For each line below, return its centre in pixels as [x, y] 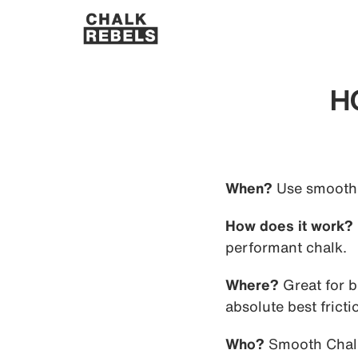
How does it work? [289, 226]
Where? [252, 285]
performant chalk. [286, 247]
